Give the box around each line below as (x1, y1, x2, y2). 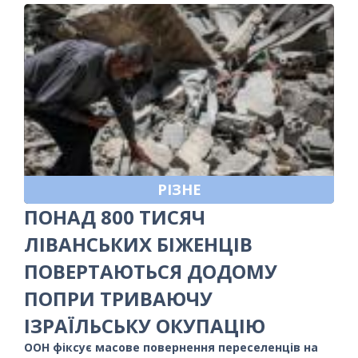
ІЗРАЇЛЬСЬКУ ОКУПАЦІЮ (24, 312, 265, 339)
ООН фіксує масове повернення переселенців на (24, 339, 318, 355)
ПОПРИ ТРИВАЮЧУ (24, 284, 213, 312)
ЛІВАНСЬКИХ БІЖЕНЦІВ (24, 230, 253, 257)
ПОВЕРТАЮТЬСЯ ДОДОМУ (24, 257, 277, 284)
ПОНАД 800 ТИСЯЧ (24, 203, 205, 230)
